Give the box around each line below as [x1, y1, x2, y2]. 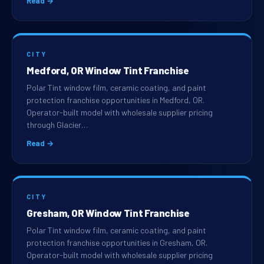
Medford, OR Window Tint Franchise [27, 64, 189, 77]
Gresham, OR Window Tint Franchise [27, 207, 190, 219]
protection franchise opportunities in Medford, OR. [27, 95, 204, 105]
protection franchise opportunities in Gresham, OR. [27, 237, 207, 248]
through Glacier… [27, 120, 88, 130]
